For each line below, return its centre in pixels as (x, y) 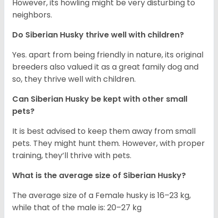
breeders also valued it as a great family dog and (105, 67)
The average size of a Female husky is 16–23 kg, (101, 196)
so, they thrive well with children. (75, 79)
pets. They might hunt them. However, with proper (109, 144)
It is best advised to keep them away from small (104, 131)
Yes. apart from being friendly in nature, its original (108, 55)
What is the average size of (68, 176)
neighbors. (32, 15)
